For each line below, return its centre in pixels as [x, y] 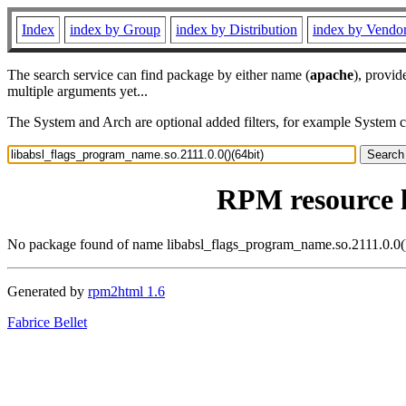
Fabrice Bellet [47, 322]
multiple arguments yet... [77, 91]
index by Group [115, 29]
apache [332, 75]
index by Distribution [237, 29]
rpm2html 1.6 [126, 291]
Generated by [48, 291]
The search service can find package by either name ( [159, 75]
